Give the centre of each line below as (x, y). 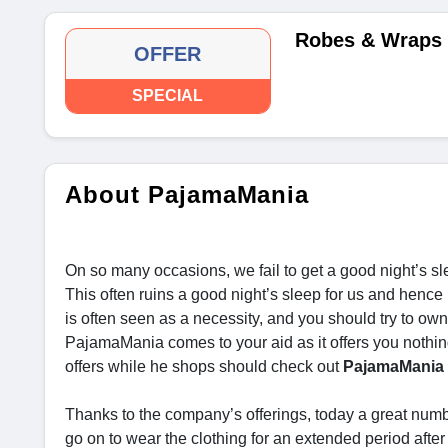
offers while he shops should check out (204, 366)
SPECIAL (168, 95)
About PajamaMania (187, 194)
